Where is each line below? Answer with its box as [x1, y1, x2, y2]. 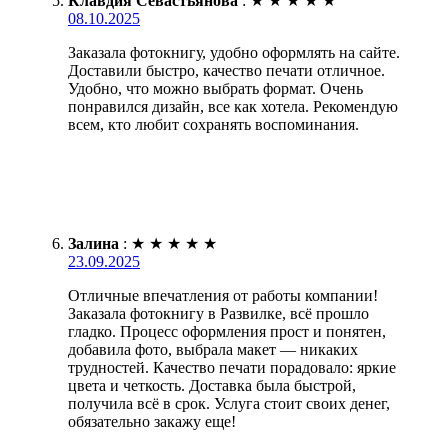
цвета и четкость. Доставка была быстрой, [68, 377, 356, 395]
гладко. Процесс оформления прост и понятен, [68, 323, 386, 341]
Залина [68, 235, 119, 253]
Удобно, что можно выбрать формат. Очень [68, 80, 363, 98]
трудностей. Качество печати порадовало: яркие [68, 359, 396, 377]
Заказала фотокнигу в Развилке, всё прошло [68, 305, 369, 323]
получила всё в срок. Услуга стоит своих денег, [68, 395, 390, 413]
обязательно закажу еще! [68, 413, 236, 431]
